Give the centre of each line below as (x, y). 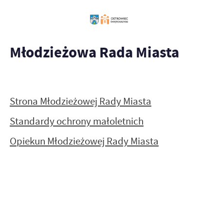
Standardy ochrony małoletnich (77, 121)
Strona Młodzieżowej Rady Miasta (81, 101)
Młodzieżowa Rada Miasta (94, 52)
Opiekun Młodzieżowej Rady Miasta (84, 141)
